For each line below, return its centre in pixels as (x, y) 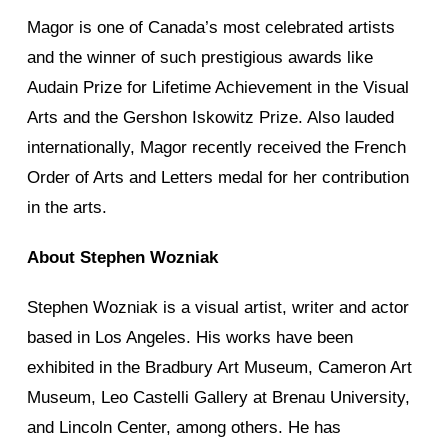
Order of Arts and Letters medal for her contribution (218, 177)
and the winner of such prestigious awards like (200, 57)
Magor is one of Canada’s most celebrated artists (211, 27)
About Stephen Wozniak (122, 257)
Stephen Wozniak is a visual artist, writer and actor (218, 307)
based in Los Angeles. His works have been (190, 337)
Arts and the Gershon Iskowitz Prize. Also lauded (210, 117)
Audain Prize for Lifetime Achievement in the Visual (218, 87)
